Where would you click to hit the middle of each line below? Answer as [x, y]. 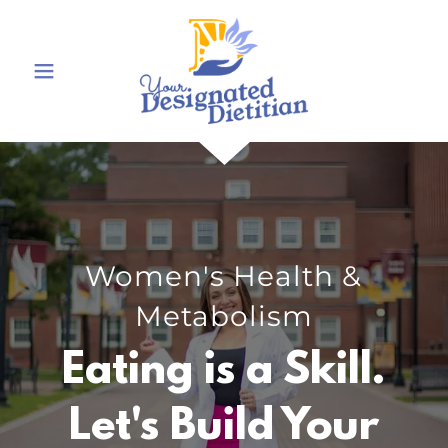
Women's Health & [224, 276]
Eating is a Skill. [224, 372]
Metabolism [223, 316]
